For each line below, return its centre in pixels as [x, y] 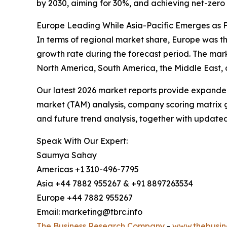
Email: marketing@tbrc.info [89, 212]
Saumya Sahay [67, 155]
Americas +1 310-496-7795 [88, 169]
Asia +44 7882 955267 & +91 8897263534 [115, 184]
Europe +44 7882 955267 [85, 198]
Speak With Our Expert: [82, 141]
